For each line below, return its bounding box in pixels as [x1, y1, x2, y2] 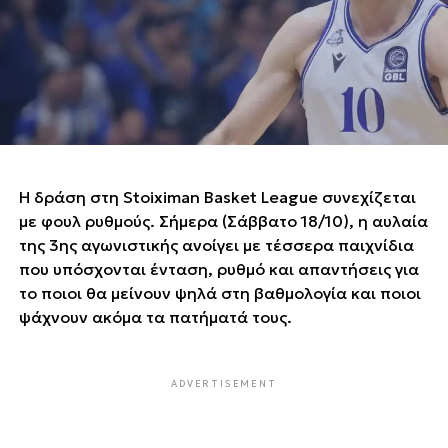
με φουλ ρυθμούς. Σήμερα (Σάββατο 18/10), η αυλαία [18, 210, 428, 231]
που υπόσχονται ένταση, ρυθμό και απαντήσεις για [18, 258, 419, 279]
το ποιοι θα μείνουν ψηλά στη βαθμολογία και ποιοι [18, 282, 421, 303]
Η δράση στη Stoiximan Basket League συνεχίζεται [18, 186, 416, 207]
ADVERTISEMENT [171, 377, 277, 389]
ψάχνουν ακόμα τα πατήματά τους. [18, 306, 292, 327]
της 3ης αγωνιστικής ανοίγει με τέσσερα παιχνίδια [18, 234, 414, 255]
